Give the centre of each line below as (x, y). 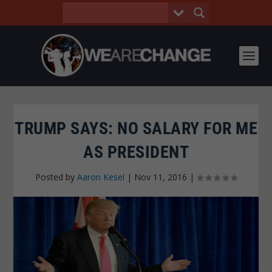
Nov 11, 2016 (161, 177)
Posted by (56, 177)
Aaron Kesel (101, 177)
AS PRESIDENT (136, 152)
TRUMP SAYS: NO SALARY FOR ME (136, 128)
